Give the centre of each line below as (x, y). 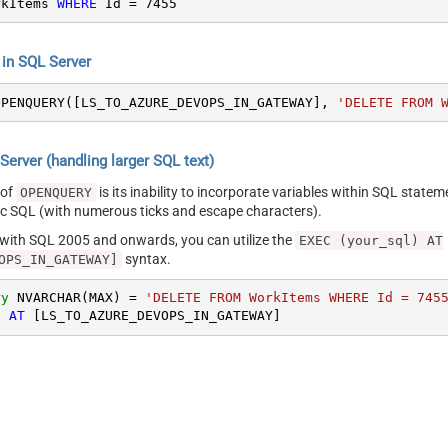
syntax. (147, 258)
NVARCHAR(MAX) (68, 298)
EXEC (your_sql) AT (371, 240)
